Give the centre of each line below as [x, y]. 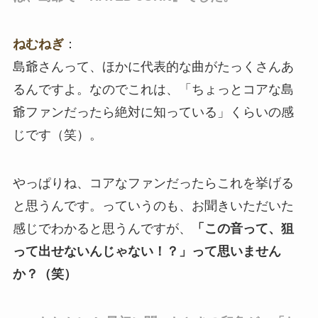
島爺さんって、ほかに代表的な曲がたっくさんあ [153, 67]
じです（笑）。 [57, 135]
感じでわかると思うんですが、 [102, 229]
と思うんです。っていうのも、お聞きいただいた [153, 206]
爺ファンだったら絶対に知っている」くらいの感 [153, 113]
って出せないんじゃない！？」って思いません [147, 252]
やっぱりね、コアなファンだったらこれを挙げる [153, 183]
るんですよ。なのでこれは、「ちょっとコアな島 [153, 90]
